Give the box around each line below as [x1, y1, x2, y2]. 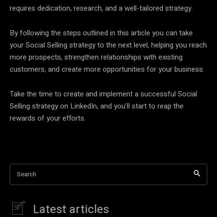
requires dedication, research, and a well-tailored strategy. [10, 2, 193, 14]
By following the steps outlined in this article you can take [10, 27, 193, 38]
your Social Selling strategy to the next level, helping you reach [10, 39, 207, 50]
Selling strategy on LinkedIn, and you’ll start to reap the [10, 100, 184, 111]
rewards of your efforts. [10, 112, 86, 124]
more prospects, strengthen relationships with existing [10, 51, 183, 62]
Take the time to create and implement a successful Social [10, 88, 197, 99]
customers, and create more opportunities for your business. [10, 63, 204, 75]
